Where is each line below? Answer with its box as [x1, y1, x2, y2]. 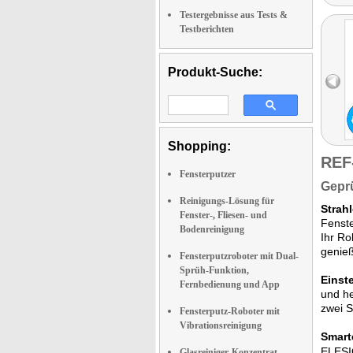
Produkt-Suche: [168, 65, 262, 79]
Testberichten [180, 24, 234, 35]
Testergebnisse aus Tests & [180, 9, 288, 20]
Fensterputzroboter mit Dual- [180, 251, 299, 262]
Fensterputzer [180, 169, 236, 180]
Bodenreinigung [180, 224, 244, 235]
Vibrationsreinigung [180, 320, 262, 331]
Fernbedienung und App [180, 279, 280, 290]
